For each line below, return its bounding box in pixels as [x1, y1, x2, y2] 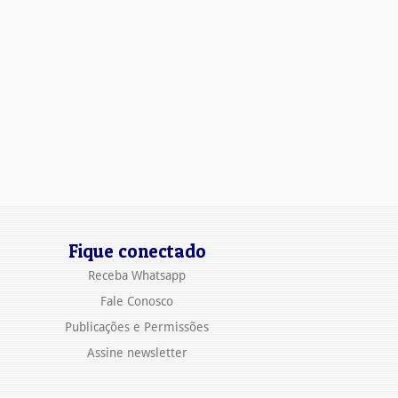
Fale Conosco [100, 294, 173, 309]
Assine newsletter [86, 346, 187, 361]
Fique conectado [68, 240, 206, 263]
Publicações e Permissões [65, 320, 209, 335]
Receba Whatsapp [88, 268, 186, 283]
